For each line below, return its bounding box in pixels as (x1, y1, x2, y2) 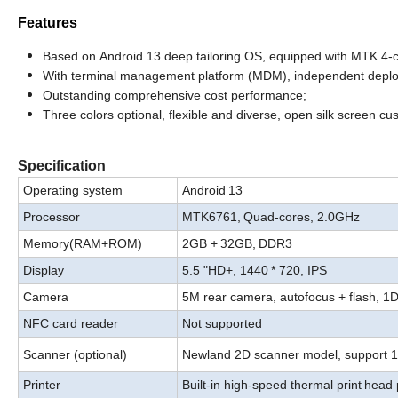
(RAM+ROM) (69, 236, 142, 251)
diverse (236, 107, 277, 123)
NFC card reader (23, 316, 118, 331)
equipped (269, 49, 322, 64)
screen (338, 107, 376, 123)
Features (18, 15, 77, 31)
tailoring (196, 49, 241, 64)
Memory (23, 236, 69, 251)
